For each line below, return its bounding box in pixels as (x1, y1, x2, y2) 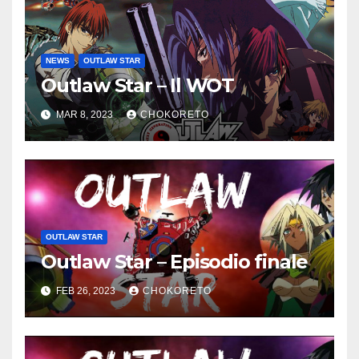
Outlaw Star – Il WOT (41, 73, 234, 97)
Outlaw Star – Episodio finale (41, 249, 309, 273)
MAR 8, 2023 (54, 108, 115, 120)
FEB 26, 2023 (54, 284, 118, 296)
